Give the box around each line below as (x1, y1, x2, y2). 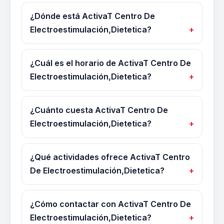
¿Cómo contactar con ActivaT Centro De (30, 199, 191, 209)
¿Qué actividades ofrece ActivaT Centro (30, 152, 190, 162)
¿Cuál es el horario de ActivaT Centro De (30, 58, 191, 68)
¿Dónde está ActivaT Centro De (30, 11, 155, 21)
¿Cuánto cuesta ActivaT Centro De (30, 105, 168, 115)
